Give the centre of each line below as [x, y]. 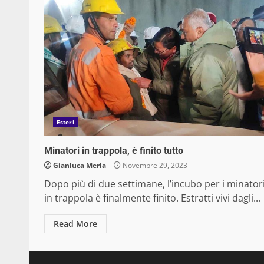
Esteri [65, 122]
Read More [75, 224]
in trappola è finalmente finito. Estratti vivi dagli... [152, 198]
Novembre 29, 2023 [154, 166]
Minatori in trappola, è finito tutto [114, 151]
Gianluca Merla [80, 166]
